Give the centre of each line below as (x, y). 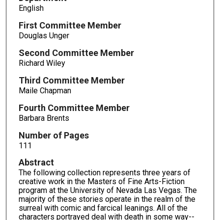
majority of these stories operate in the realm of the (107, 199)
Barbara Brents (44, 118)
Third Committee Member (71, 80)
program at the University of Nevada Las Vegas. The (108, 191)
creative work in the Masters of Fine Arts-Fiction (101, 182)
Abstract (36, 163)
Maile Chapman (45, 90)
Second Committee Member (76, 53)
